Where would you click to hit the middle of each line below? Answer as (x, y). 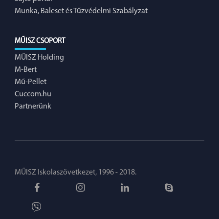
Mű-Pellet (31, 82)
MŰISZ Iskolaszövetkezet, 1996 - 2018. (76, 172)
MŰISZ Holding (39, 57)
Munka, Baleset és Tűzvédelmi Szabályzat (81, 11)
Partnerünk (33, 106)
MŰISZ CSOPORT (40, 41)
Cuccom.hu (33, 94)
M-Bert (26, 70)
